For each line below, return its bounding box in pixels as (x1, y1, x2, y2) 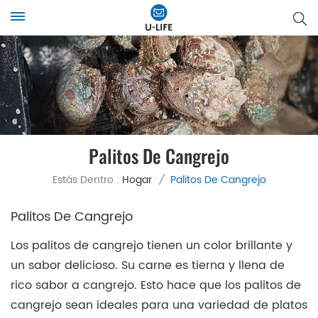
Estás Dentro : (52, 171, 119, 188)
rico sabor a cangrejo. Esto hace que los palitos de (11, 275, 301, 295)
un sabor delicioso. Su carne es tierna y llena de (11, 256, 285, 275)
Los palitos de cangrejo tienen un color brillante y (11, 236, 292, 255)
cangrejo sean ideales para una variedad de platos (11, 295, 307, 314)
